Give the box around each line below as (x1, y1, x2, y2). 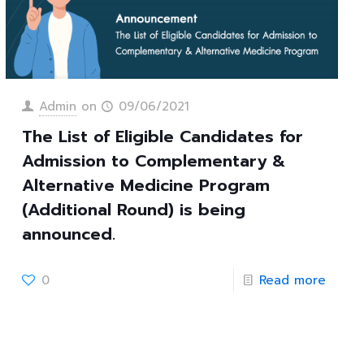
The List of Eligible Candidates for (21, 124, 303, 149)
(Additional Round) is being (21, 197, 245, 223)
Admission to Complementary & (21, 149, 285, 174)
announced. (21, 222, 115, 247)
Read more (258, 271, 326, 290)
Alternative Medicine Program (21, 173, 270, 198)
